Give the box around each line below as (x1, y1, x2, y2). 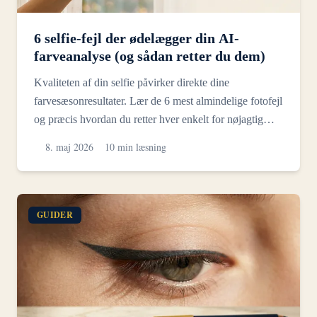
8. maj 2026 (45, 140, 93, 154)
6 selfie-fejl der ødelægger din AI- (34, 30, 239, 47)
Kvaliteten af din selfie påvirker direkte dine (34, 76, 229, 89)
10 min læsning (105, 140, 166, 154)
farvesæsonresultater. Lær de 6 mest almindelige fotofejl (34, 95, 282, 108)
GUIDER (37, 209, 73, 221)
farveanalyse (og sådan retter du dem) (34, 48, 265, 64)
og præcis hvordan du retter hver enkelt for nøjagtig (34, 113, 263, 126)
